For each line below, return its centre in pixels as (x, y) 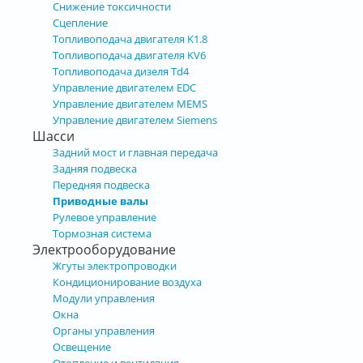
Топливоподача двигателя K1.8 (130, 38)
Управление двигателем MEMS (130, 103)
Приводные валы (100, 201)
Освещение (82, 346)
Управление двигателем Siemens (135, 120)
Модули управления (104, 298)
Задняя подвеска (95, 168)
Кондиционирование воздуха (127, 282)
